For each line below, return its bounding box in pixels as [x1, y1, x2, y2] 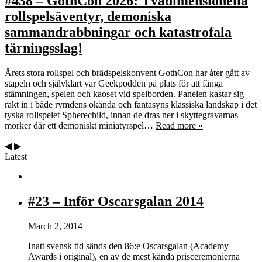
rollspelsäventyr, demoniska [5, 9, 171, 25]
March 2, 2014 [28, 220, 82, 231]
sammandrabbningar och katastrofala [5, 25, 232, 40]
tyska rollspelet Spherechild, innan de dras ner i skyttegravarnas [5, 110, 238, 120]
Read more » [156, 120, 203, 131]
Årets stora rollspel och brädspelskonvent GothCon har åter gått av [5, 68, 250, 78]
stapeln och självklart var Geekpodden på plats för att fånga [5, 78, 223, 89]
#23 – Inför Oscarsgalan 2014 [28, 194, 204, 209]
